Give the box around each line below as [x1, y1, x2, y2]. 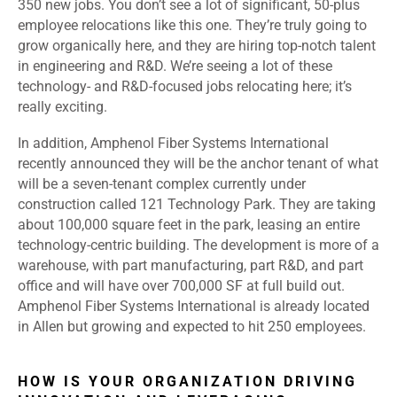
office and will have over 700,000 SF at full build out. [18, 277, 345, 295]
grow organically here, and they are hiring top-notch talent [18, 37, 376, 55]
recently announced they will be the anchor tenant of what [18, 155, 378, 173]
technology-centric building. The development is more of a [18, 237, 379, 254]
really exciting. [18, 98, 107, 116]
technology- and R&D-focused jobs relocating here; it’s [18, 78, 352, 96]
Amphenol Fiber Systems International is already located [18, 298, 370, 315]
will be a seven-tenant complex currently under [18, 175, 306, 193]
